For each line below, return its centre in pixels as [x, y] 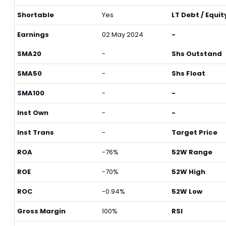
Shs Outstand [197, 54]
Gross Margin [41, 211]
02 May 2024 [123, 35]
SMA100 [31, 93]
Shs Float [188, 73]
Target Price [194, 132]
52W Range [192, 152]
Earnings [33, 35]
